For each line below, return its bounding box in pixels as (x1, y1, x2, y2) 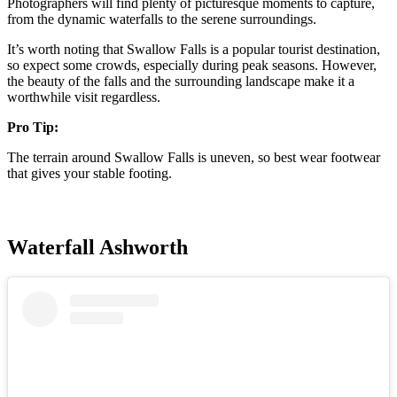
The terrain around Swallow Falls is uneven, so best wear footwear (7, 150, 380, 166)
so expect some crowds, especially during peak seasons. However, (7, 58, 377, 74)
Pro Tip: (7, 120, 58, 136)
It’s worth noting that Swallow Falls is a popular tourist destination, (7, 42, 380, 58)
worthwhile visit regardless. (7, 90, 164, 105)
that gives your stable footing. (7, 166, 175, 182)
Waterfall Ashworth (7, 236, 188, 260)
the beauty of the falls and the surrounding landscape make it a (7, 74, 354, 90)
